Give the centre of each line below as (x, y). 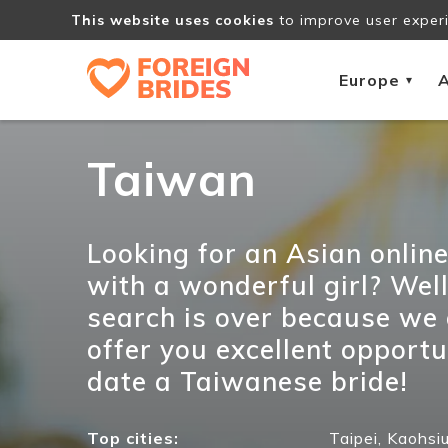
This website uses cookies (172, 20)
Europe (369, 79)
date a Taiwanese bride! (247, 381)
